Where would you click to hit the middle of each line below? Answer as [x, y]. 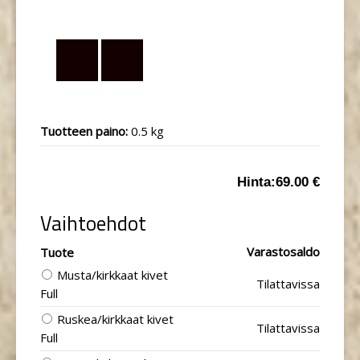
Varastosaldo [283, 252]
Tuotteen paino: [86, 131]
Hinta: [256, 182]
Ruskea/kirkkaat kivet [115, 319]
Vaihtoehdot [93, 223]
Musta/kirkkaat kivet [112, 275]
